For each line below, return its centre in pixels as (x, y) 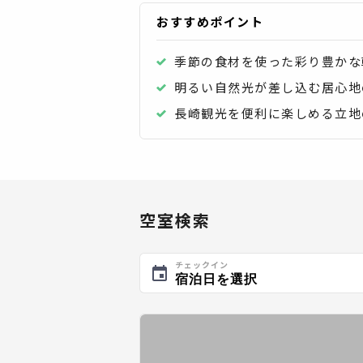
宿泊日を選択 (216, 279)
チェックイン (202, 264)
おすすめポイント (210, 21)
